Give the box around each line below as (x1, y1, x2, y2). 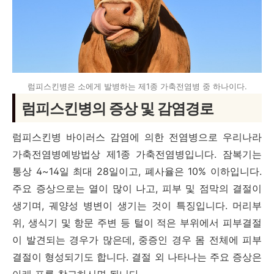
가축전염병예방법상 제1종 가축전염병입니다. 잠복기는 (12, 148, 262, 160)
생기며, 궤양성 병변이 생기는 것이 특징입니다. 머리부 (12, 199, 262, 212)
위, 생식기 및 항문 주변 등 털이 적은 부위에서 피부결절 (12, 217, 262, 229)
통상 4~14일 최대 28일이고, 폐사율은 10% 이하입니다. (12, 165, 262, 177)
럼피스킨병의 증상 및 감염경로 (21, 100, 213, 117)
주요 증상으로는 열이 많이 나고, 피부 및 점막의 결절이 (12, 182, 262, 194)
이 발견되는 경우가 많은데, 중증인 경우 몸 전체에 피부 (12, 234, 262, 246)
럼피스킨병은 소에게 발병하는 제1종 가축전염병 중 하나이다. (27, 81, 247, 92)
